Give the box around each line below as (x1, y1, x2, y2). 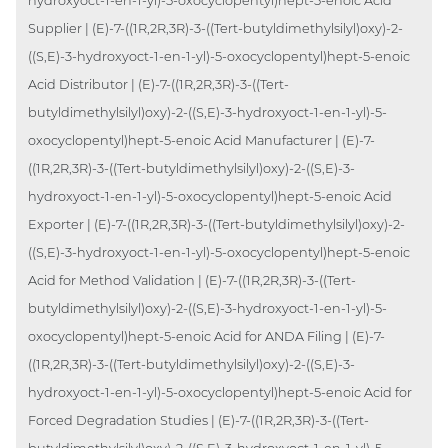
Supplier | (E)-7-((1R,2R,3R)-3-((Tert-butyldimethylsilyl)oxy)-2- (28, 20, 403, 36)
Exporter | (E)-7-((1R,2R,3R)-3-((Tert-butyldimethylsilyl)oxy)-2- (28, 216, 405, 232)
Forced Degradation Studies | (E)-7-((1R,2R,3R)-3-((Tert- (28, 412, 369, 428)
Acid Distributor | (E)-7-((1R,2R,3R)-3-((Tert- (28, 76, 289, 92)
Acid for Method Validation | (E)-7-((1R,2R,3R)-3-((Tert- (28, 272, 356, 288)
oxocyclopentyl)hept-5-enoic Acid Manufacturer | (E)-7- (28, 132, 375, 148)
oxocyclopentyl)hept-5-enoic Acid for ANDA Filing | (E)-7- (28, 328, 385, 344)
